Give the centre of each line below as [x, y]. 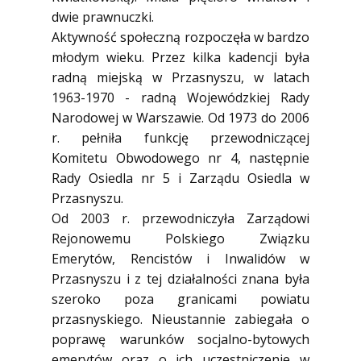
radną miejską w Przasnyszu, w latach [180, 77]
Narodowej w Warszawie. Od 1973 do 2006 [180, 118]
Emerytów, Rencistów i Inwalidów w [180, 259]
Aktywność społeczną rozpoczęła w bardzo [180, 37]
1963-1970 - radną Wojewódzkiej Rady [180, 98]
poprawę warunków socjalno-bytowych [180, 339]
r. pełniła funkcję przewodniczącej [180, 138]
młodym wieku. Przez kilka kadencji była [180, 57]
